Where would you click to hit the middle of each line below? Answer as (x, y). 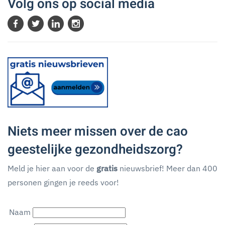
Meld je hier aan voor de (52, 168)
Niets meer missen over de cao (98, 132)
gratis (107, 168)
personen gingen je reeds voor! (63, 183)
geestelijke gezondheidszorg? (95, 150)
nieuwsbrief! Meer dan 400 (167, 168)
